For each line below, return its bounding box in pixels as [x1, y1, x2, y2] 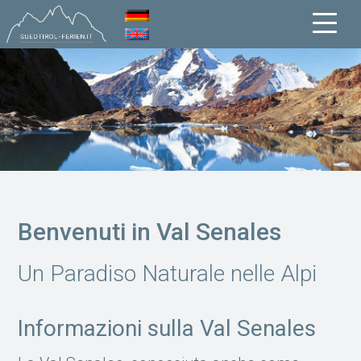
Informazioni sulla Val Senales [18, 314, 317, 342]
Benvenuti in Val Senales [18, 217, 282, 246]
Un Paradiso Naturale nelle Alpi [18, 259, 317, 287]
